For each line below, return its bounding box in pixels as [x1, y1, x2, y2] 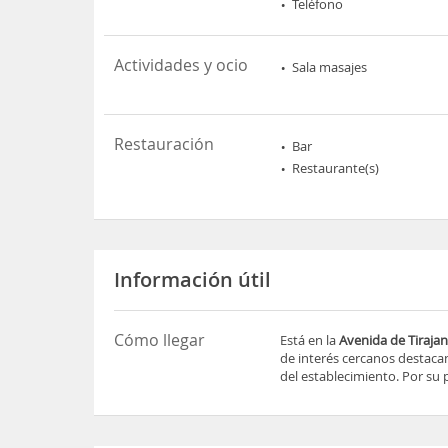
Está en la [280, 330, 340, 349]
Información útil [114, 265, 272, 293]
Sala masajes [292, 57, 368, 76]
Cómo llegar [114, 328, 206, 351]
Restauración [114, 132, 215, 155]
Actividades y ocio [114, 53, 249, 76]
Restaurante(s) [292, 158, 380, 177]
